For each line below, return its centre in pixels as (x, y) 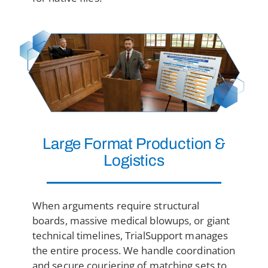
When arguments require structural (116, 205)
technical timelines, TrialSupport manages (130, 235)
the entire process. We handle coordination (134, 250)
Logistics (134, 160)
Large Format (88, 144)
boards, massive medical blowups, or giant (131, 220)
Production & (179, 144)
